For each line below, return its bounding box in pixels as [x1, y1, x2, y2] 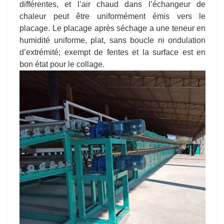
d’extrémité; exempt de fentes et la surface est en [19, 48, 205, 57]
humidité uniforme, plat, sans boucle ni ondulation [19, 36, 205, 45]
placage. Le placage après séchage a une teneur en [19, 24, 205, 33]
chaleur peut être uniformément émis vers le [19, 12, 205, 21]
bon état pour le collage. [19, 60, 104, 69]
